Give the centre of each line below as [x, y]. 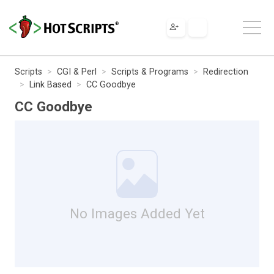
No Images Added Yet [137, 213]
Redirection [226, 72]
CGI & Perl [77, 72]
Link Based [50, 84]
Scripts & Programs [150, 72]
